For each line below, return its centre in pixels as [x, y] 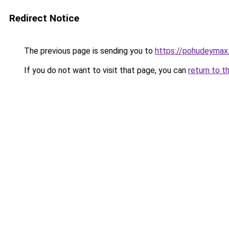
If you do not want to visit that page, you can [105, 70]
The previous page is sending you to [88, 51]
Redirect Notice [44, 18]
